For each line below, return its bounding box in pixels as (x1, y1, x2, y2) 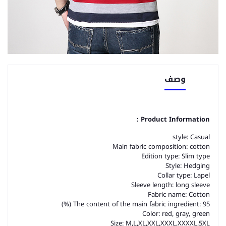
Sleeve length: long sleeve (131, 179, 210, 191)
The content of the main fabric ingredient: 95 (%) (73, 198, 210, 210)
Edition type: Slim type (141, 150, 210, 162)
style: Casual (173, 131, 210, 143)
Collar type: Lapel (157, 169, 210, 182)
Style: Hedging (165, 159, 210, 172)
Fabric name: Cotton (148, 188, 210, 201)
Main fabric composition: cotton (112, 140, 210, 153)
